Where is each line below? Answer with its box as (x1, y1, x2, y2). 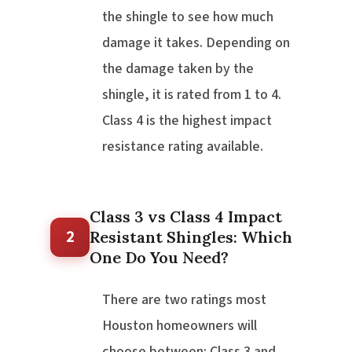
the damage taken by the (102, 59, 254, 79)
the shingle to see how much (102, 7, 273, 27)
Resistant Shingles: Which (90, 227, 292, 247)
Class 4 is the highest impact (102, 111, 272, 131)
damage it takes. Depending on (102, 33, 290, 53)
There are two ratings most (102, 290, 266, 310)
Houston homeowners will (102, 316, 257, 336)
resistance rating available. (102, 137, 263, 157)
